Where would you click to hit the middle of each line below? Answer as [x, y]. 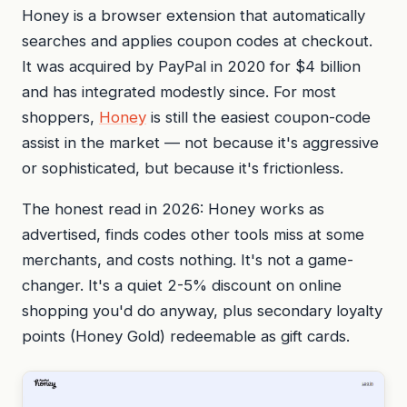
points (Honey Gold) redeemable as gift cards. [186, 336]
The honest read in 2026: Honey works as [173, 208]
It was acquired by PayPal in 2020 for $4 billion [191, 66]
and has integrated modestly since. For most [179, 91]
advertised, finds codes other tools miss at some [193, 234]
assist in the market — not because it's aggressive [200, 142]
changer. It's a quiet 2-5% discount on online [182, 285]
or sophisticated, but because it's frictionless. [183, 168]
